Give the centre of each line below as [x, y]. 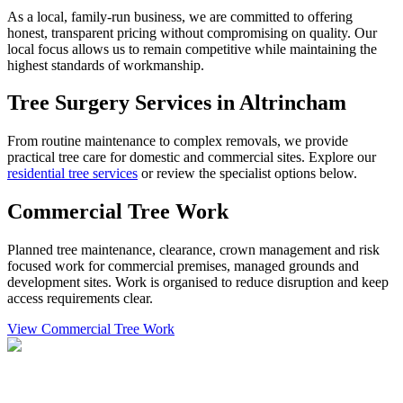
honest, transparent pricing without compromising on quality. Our [192, 32]
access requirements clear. [80, 299]
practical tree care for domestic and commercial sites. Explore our [192, 157]
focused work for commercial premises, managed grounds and [183, 266]
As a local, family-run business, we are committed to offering [180, 16]
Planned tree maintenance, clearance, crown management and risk [193, 250]
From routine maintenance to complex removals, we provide [178, 141]
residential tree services [72, 174]
